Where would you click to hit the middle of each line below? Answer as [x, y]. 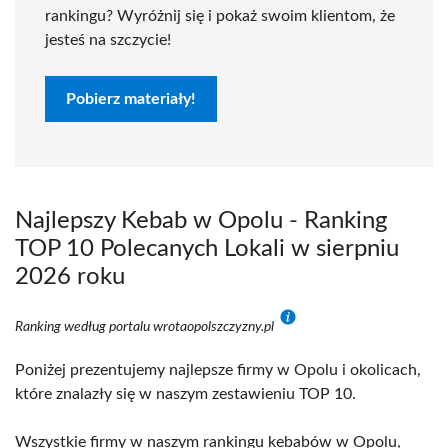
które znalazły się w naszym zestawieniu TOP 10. [185, 394]
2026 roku [70, 277]
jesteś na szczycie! [108, 40]
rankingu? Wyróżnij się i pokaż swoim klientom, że [220, 16]
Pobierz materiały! [131, 99]
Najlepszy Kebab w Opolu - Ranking [201, 221]
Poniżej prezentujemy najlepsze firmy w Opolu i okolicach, [218, 370]
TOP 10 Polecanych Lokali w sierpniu [207, 249]
